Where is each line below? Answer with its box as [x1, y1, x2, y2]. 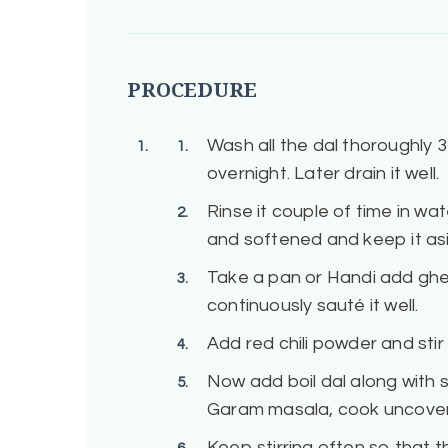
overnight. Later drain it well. [206, 164, 440, 184]
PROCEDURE [126, 76, 257, 104]
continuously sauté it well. [206, 296, 419, 316]
